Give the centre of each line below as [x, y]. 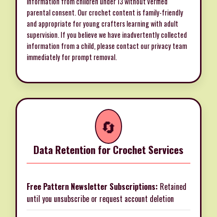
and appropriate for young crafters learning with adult [102, 24]
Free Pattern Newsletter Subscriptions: [92, 187]
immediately [43, 57]
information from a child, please [71, 46]
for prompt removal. [88, 57]
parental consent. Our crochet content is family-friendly [105, 13]
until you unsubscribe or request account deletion [100, 199]
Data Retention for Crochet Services [108, 150]
